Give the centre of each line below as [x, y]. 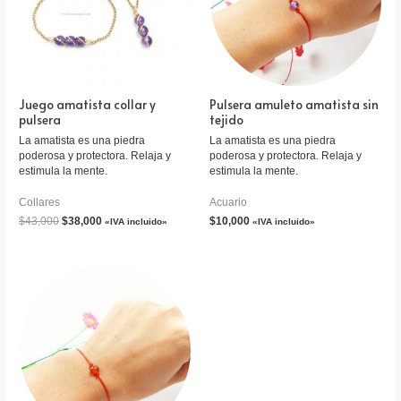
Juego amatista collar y [88, 104]
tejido [226, 119]
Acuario [228, 201]
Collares [40, 201]
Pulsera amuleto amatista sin [294, 104]
